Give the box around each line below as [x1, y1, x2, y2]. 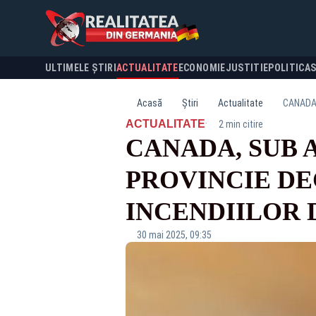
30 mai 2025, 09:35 [136, 229, 212, 241]
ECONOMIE [178, 62, 226, 73]
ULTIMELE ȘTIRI [45, 62, 116, 73]
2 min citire [218, 119, 263, 130]
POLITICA [268, 62, 311, 73]
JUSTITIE [225, 62, 269, 73]
